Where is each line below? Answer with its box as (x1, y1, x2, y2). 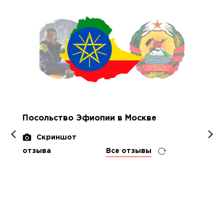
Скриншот (36, 134, 76, 140)
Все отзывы (106, 148, 151, 154)
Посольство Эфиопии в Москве (22, 114, 156, 122)
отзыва (22, 148, 51, 154)
